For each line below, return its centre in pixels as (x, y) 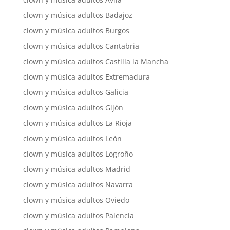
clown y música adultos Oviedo (76, 200)
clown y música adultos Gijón (73, 108)
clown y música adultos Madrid (76, 169)
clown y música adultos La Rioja (77, 123)
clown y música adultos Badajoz (78, 15)
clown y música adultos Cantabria (81, 46)
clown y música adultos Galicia (75, 92)
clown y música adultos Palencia (78, 215)
